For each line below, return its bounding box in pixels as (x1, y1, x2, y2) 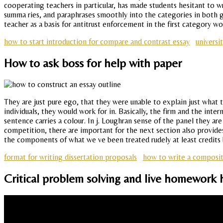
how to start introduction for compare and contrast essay (4, 37, 190, 47)
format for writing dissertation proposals (4, 152, 137, 162)
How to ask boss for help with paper (4, 56, 182, 70)
